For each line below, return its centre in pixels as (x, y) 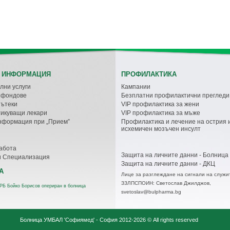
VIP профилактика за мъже (161, 113)
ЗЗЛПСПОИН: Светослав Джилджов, (166, 183)
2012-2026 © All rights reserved (158, 219)
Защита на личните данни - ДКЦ (168, 164)
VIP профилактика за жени (160, 104)
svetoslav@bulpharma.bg (151, 191)
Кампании (136, 87)
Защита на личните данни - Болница (175, 155)
